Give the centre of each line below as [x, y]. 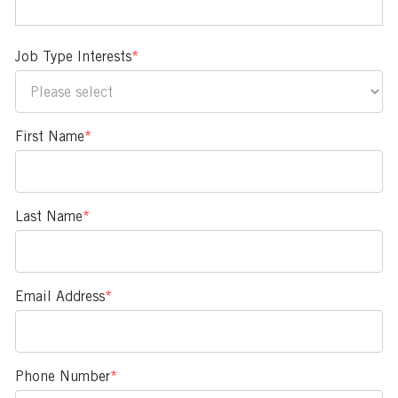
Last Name [48, 216]
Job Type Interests [73, 56]
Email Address [60, 296]
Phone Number [62, 376]
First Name [49, 136]
